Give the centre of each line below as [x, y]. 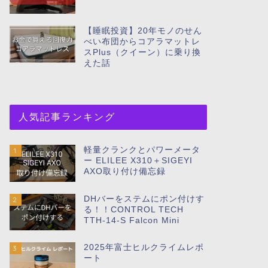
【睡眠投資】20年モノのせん [143, 31]
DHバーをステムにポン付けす [144, 199]
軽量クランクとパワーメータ [142, 150]
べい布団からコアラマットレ [142, 41]
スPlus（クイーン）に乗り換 [142, 52]
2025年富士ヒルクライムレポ [144, 248]
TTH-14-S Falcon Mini [131, 220]
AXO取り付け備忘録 [124, 171]
